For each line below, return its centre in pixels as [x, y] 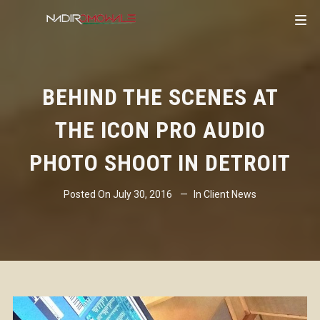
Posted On [88, 194]
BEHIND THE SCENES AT [160, 97]
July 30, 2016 [142, 194]
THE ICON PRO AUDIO [160, 130]
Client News [230, 194]
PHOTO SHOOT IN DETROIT [160, 163]
